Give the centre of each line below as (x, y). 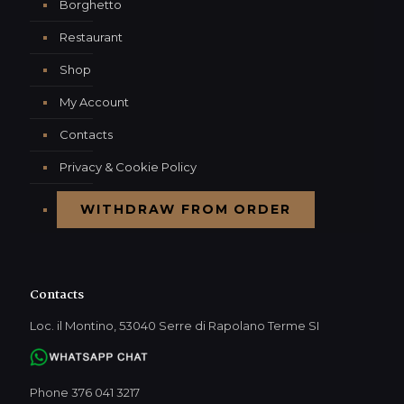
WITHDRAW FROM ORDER (186, 210)
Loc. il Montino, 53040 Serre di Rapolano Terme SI (174, 326)
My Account (94, 102)
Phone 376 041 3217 (85, 393)
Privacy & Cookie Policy (128, 167)
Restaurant (91, 37)
